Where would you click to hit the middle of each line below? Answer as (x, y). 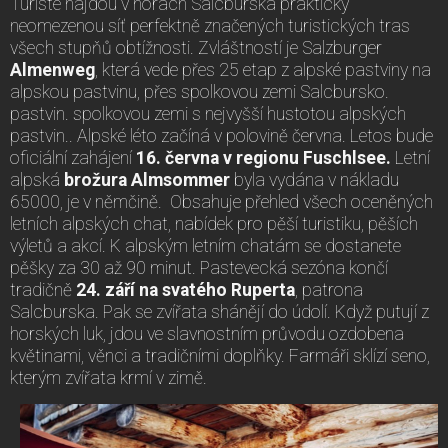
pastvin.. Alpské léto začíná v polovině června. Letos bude (221, 135)
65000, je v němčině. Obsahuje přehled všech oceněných (221, 201)
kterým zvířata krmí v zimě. (108, 377)
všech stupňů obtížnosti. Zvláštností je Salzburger (196, 47)
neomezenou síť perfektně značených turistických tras (210, 25)
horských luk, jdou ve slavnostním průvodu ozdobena (207, 333)
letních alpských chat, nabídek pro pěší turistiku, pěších (214, 223)
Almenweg (52, 69)
